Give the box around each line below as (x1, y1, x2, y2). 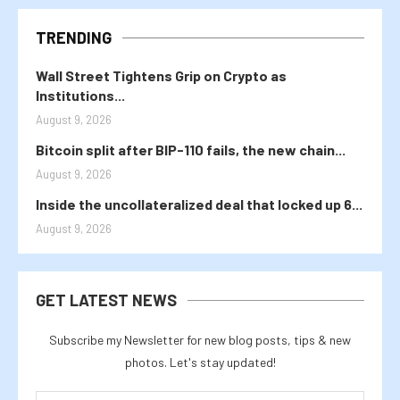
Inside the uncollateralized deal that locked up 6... (36, 195, 362, 212)
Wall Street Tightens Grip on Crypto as (36, 66, 287, 84)
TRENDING (36, 27, 112, 47)
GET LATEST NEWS (36, 289, 177, 310)
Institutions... (36, 86, 125, 104)
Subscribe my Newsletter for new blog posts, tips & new (49, 331, 351, 347)
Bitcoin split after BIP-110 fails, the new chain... (36, 140, 346, 158)
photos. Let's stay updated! (124, 354, 276, 370)
